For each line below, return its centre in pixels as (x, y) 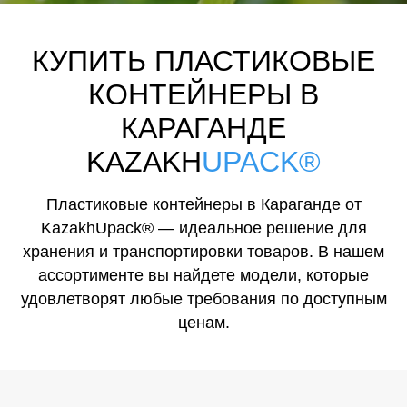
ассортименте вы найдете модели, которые (203, 275)
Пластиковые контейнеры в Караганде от (203, 204)
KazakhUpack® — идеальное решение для (203, 228)
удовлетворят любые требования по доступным (203, 299)
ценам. (203, 323)
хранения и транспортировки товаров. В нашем (203, 252)
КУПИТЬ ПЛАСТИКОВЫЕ (203, 61)
